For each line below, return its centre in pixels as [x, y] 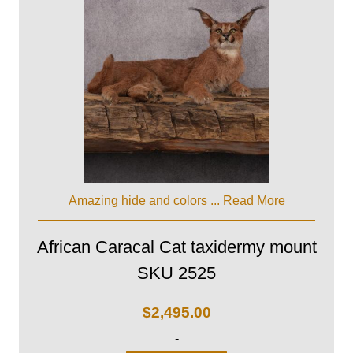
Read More [254, 200]
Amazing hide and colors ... [145, 200]
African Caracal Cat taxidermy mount [176, 247]
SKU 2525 [176, 273]
